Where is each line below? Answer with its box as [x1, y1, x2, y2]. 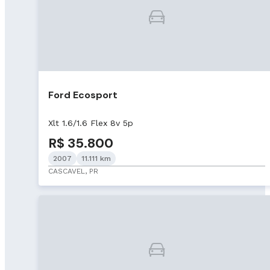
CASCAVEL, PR [48, 166, 98, 175]
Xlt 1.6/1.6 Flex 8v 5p [48, 118, 133, 128]
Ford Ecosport [48, 88, 118, 101]
